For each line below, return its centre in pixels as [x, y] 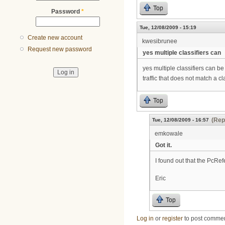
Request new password [60, 49]
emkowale [169, 134]
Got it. [163, 145]
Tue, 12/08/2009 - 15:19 [168, 28]
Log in [145, 219]
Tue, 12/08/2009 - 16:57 [181, 120]
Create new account [55, 38]
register [173, 219]
